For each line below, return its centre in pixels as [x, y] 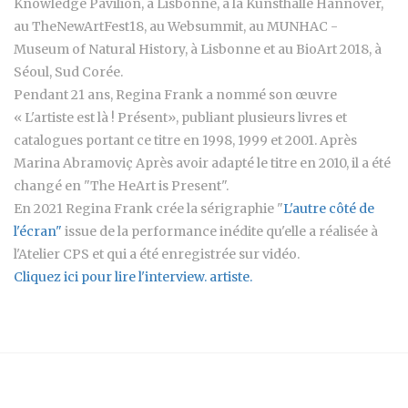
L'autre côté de [329, 208]
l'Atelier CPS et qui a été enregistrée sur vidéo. [157, 254]
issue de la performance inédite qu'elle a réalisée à [220, 231]
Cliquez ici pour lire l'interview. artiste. [133, 276]
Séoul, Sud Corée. [68, 71]
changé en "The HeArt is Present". [121, 185]
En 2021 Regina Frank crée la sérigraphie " [148, 208]
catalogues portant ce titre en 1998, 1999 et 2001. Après [185, 140]
